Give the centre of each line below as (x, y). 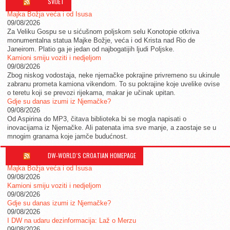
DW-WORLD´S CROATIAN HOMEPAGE (92, 155)
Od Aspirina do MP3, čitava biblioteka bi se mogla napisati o (97, 119)
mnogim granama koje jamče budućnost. (68, 136)
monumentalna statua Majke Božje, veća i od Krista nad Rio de (101, 40)
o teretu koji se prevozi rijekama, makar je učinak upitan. (91, 93)
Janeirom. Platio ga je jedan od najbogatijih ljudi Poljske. (91, 49)
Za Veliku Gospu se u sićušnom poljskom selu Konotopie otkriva (103, 32)
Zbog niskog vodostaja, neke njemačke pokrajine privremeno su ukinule (113, 75)
